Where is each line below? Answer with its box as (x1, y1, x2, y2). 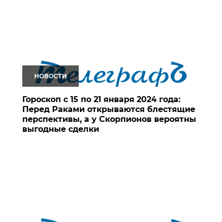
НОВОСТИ (34, 72, 67, 80)
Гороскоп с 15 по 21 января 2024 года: (22, 94, 180, 104)
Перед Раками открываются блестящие (22, 104, 195, 114)
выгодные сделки (22, 124, 99, 134)
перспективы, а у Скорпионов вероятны (22, 114, 196, 124)
